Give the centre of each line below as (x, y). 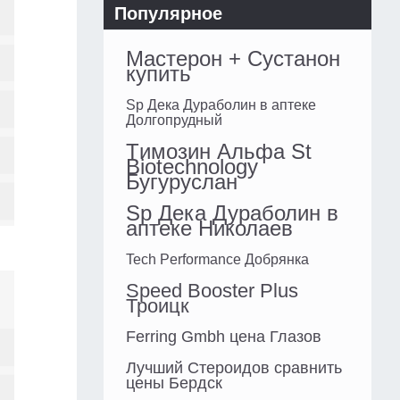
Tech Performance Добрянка (217, 260)
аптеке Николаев (209, 229)
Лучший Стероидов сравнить (234, 368)
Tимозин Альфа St (219, 152)
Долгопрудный (174, 121)
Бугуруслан (182, 182)
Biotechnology (192, 167)
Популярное (168, 14)
